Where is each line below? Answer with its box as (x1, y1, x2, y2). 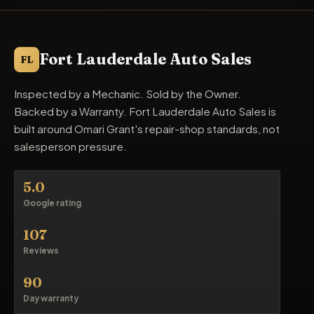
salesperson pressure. (14, 139, 127, 153)
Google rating (23, 198, 81, 208)
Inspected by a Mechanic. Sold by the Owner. (14, 87, 241, 100)
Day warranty (23, 293, 78, 303)
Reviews (23, 245, 59, 256)
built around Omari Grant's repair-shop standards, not (14, 122, 280, 135)
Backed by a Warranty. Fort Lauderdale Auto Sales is (14, 104, 276, 118)
